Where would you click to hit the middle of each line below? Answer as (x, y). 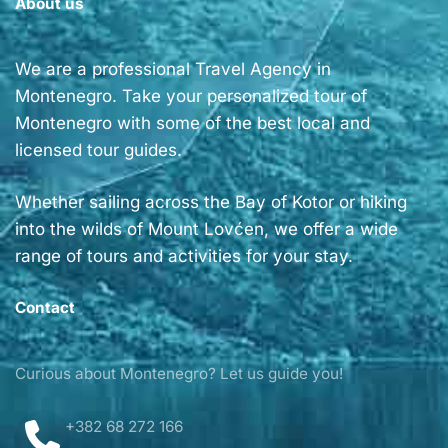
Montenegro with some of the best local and (192, 122)
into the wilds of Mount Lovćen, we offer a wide (206, 229)
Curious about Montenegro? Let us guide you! (179, 373)
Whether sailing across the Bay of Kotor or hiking (211, 202)
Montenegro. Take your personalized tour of (191, 95)
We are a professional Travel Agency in (173, 68)
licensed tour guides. (98, 149)
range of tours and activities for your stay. (184, 256)
